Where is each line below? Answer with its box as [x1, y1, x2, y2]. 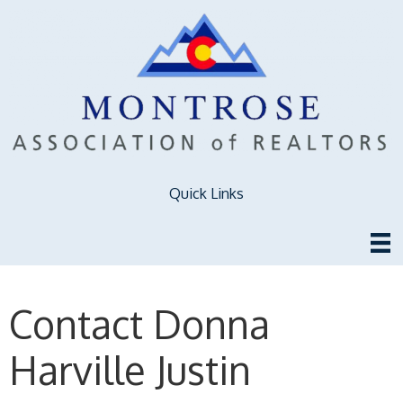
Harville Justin [9, 345, 251, 394]
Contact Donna [9, 300, 270, 348]
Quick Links [168, 184, 244, 202]
